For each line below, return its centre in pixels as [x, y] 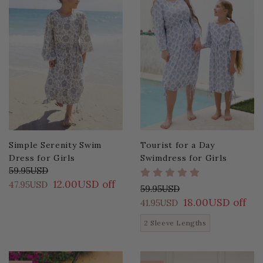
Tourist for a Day [178, 145]
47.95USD [28, 185]
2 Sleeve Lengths [175, 222]
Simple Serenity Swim [55, 145]
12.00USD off [84, 184]
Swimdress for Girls [184, 158]
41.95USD [159, 203]
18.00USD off [215, 202]
